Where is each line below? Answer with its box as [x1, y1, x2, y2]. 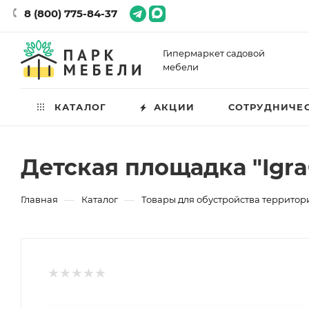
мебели [163, 61, 199, 72]
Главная [21, 194, 58, 205]
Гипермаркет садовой [163, 48, 265, 59]
